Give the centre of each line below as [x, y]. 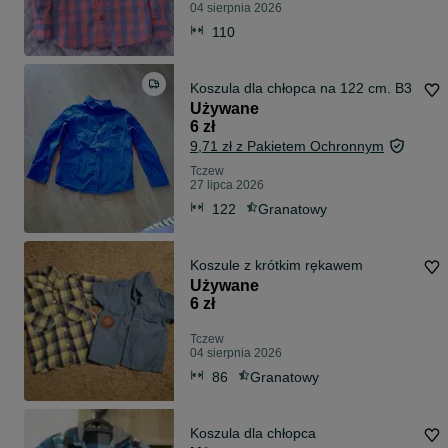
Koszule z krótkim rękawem [276, 265]
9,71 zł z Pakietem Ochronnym [287, 146]
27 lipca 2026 [227, 185]
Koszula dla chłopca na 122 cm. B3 [403, 88]
